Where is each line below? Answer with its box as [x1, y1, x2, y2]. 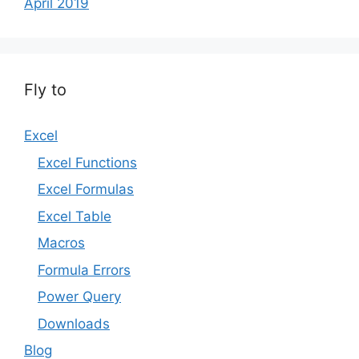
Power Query [38, 288, 121, 305]
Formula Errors [38, 261, 131, 278]
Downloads [38, 315, 110, 332]
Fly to [24, 80, 67, 99]
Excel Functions [38, 154, 137, 171]
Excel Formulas [38, 181, 134, 197]
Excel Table [38, 208, 111, 224]
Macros [38, 235, 85, 251]
